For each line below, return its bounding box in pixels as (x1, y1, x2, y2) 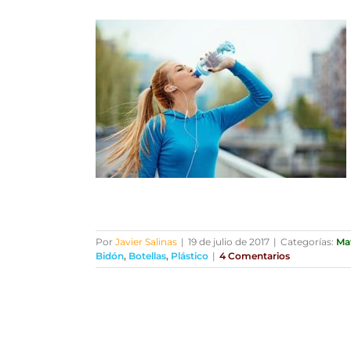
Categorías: (280, 235, 336, 248)
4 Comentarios (219, 249, 290, 262)
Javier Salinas (114, 235, 177, 248)
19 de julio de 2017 (187, 235, 270, 248)
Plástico (170, 249, 208, 262)
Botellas (128, 249, 166, 262)
